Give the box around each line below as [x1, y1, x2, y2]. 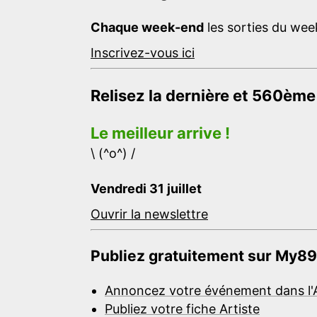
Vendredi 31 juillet [91, 180, 202, 196]
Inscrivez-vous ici [91, 45, 195, 60]
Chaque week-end [91, 19, 204, 35]
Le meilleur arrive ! [91, 123, 230, 142]
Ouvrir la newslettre [91, 206, 208, 221]
